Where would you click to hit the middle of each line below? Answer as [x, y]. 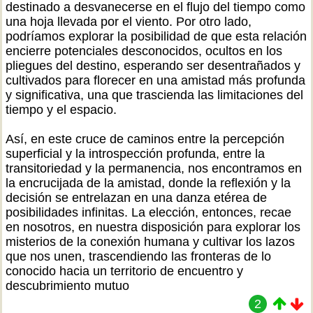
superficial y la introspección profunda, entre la [135, 154]
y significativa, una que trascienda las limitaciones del [154, 95]
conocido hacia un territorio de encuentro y [124, 271]
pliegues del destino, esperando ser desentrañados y [153, 66]
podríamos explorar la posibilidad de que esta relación [156, 36]
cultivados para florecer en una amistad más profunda [155, 80]
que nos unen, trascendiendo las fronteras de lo [138, 256]
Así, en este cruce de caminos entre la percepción [145, 139]
